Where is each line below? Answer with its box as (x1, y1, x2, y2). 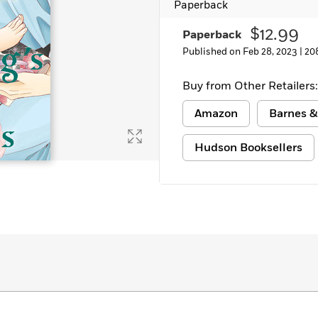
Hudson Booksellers (194, 140, 302, 155)
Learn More (26, 4, 79, 18)
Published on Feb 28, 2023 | (182, 45, 305, 58)
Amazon (194, 106, 238, 121)
